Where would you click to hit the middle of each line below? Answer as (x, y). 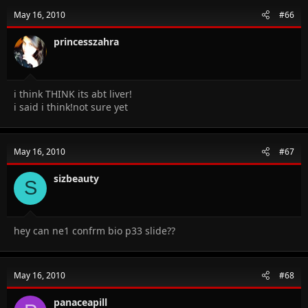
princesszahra (86, 41)
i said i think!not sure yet (71, 107)
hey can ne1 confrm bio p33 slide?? (95, 230)
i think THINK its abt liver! (73, 93)
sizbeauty (76, 178)
